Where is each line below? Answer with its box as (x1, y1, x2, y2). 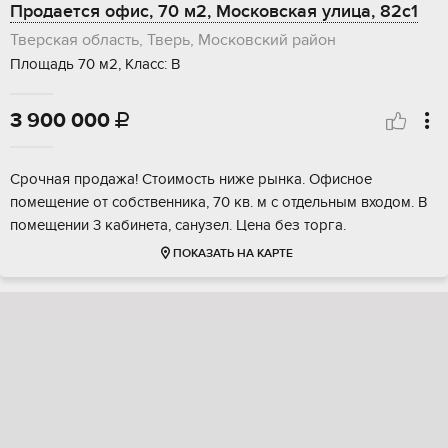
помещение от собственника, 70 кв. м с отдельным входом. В (10, 193, 427, 212)
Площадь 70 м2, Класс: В (10, 55, 180, 74)
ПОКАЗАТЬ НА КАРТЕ (172, 246, 293, 262)
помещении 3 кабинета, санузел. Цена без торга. (10, 216, 346, 235)
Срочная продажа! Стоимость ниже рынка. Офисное (10, 170, 372, 189)
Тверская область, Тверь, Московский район (10, 30, 336, 51)
